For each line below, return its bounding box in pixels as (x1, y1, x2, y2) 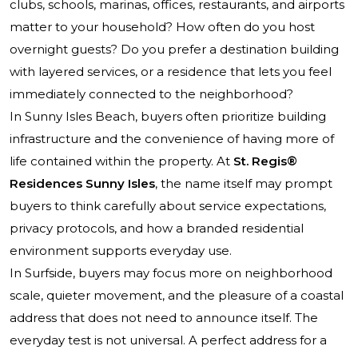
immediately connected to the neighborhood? (10, 86, 293, 102)
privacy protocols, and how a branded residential (10, 221, 304, 237)
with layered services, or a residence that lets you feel (10, 64, 332, 80)
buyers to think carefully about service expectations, (10, 198, 326, 214)
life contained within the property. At (10, 153, 233, 169)
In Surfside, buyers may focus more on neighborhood (10, 265, 332, 281)
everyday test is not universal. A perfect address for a (10, 332, 327, 348)
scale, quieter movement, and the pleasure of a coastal (10, 288, 344, 304)
